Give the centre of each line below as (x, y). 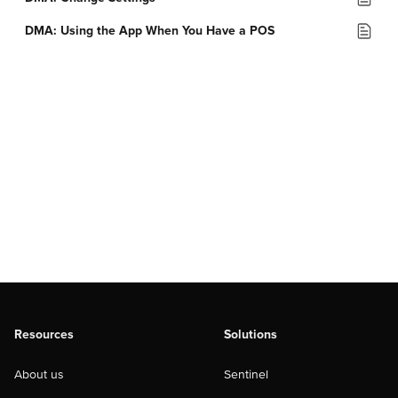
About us (39, 374)
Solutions (251, 334)
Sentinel (246, 374)
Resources (44, 334)
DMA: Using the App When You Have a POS (150, 31)
